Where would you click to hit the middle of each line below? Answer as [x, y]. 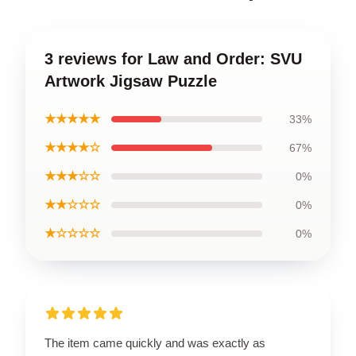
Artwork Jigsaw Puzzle [131, 81]
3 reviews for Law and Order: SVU [173, 58]
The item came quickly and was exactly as [155, 342]
